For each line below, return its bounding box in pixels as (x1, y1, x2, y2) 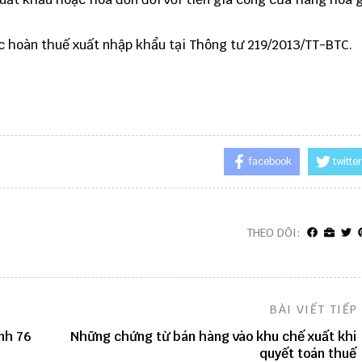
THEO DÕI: (246, 225, 301, 240)
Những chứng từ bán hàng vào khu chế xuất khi (69, 328, 356, 345)
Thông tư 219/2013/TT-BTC (189, 36, 349, 53)
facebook (248, 155, 292, 168)
